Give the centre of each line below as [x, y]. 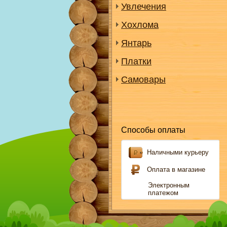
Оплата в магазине [176, 169]
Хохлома [140, 25]
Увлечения [144, 7]
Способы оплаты [153, 130]
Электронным [169, 185]
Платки [136, 61]
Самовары [143, 80]
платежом [163, 193]
